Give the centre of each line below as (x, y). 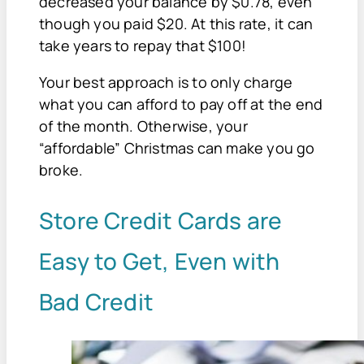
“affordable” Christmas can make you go (177, 147)
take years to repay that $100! (145, 45)
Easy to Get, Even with (160, 260)
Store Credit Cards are (161, 220)
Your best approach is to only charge (166, 82)
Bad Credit (96, 301)
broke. (61, 169)
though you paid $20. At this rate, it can (176, 23)
